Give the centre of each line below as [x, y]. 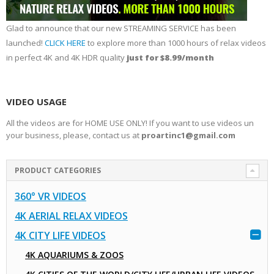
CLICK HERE [65, 43]
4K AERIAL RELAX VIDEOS [71, 216]
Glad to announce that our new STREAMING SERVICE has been [121, 28]
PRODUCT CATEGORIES [57, 170]
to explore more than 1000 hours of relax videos [176, 43]
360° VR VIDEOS [50, 197]
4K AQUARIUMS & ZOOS [75, 255]
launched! [25, 43]
